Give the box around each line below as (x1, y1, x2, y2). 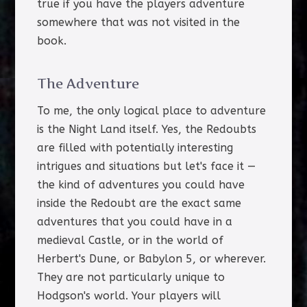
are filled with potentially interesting (36, 140, 233, 154)
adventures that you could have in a (36, 214, 232, 228)
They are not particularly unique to (36, 270, 225, 284)
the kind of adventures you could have (36, 177, 245, 191)
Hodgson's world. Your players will (36, 288, 221, 302)
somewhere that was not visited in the (36, 15, 240, 29)
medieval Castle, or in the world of (36, 233, 223, 247)
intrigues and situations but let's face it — (36, 159, 256, 173)
